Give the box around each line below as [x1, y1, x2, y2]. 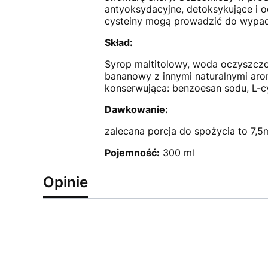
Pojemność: [104, 146, 160, 159]
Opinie [43, 173, 88, 191]
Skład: [104, 36, 133, 48]
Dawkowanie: [104, 103, 168, 115]
